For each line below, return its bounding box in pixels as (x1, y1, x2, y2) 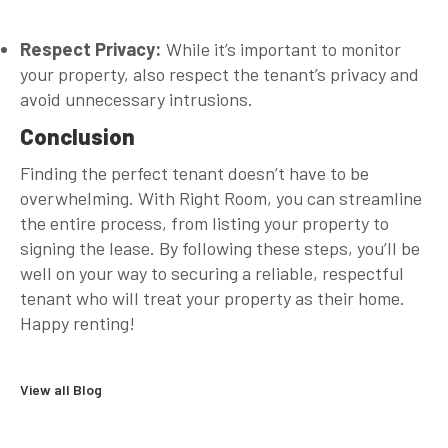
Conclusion (20, 122, 135, 149)
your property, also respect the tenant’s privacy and (20, 62, 419, 85)
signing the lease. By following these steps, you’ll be (20, 236, 420, 259)
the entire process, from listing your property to (20, 211, 389, 234)
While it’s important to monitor (162, 37, 401, 60)
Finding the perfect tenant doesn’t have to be (20, 161, 369, 184)
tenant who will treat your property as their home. (20, 286, 405, 309)
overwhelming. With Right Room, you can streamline (20, 186, 422, 209)
